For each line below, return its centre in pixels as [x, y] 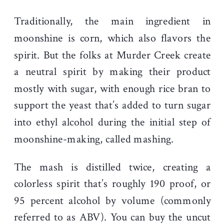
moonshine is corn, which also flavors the [112, 38]
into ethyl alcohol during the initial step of [112, 122]
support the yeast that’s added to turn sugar [112, 105]
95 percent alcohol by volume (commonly [112, 200]
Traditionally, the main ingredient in [112, 21]
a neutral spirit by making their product [112, 72]
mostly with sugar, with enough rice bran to [112, 88]
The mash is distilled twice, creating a [112, 167]
